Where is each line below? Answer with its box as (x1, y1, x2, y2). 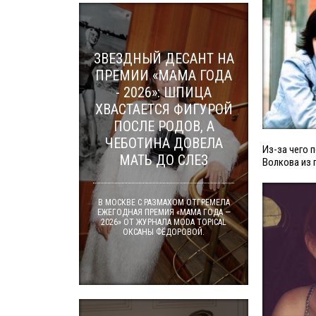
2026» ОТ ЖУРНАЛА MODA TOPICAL (101, 217, 226, 227)
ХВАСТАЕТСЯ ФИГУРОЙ (95, 101, 233, 118)
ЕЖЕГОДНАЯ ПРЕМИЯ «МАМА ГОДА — (97, 207, 231, 217)
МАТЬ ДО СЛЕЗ (119, 152, 208, 169)
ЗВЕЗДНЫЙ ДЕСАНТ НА (93, 50, 234, 67)
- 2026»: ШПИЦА (116, 84, 212, 101)
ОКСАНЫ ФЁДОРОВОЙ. (123, 227, 205, 237)
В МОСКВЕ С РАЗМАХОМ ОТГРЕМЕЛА (97, 197, 230, 207)
